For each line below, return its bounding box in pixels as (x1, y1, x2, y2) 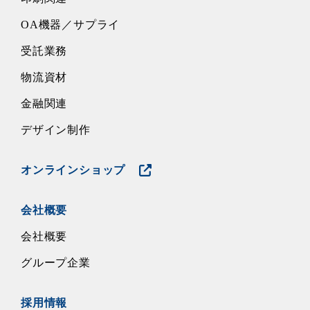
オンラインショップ (21, 163, 126, 176)
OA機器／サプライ (21, 18, 120, 30)
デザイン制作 (21, 123, 91, 136)
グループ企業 (21, 256, 91, 268)
